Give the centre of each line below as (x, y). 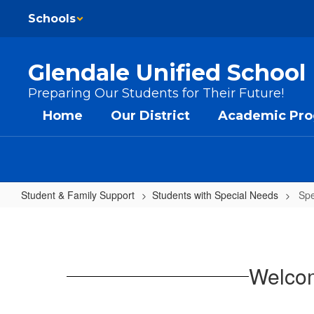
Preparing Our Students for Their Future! (156, 93)
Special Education (90, 217)
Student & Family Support (78, 195)
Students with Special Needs (215, 195)
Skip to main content (49, 11)
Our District (150, 116)
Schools (52, 19)
